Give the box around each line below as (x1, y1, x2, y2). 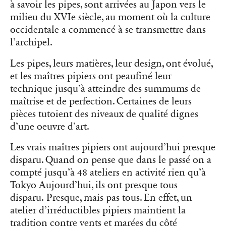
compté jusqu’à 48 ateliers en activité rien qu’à (10, 166, 206, 179)
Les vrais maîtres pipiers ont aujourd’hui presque (10, 141, 215, 153)
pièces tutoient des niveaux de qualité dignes (10, 107, 198, 120)
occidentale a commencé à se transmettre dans (10, 24, 206, 36)
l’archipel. (10, 36, 52, 49)
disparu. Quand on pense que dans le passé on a (10, 153, 211, 166)
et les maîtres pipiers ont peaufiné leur (10, 70, 172, 82)
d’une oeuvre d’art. (10, 120, 89, 133)
